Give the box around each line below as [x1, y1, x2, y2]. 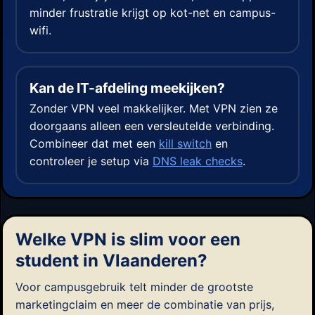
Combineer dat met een [30, 136, 159, 151]
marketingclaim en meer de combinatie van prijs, [15, 297, 274, 311]
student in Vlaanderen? [15, 250, 207, 271]
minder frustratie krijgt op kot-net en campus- [30, 5, 276, 20]
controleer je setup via [30, 154, 153, 169]
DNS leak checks [153, 154, 243, 169]
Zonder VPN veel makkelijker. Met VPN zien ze [30, 101, 278, 116]
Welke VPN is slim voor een [15, 229, 240, 250]
